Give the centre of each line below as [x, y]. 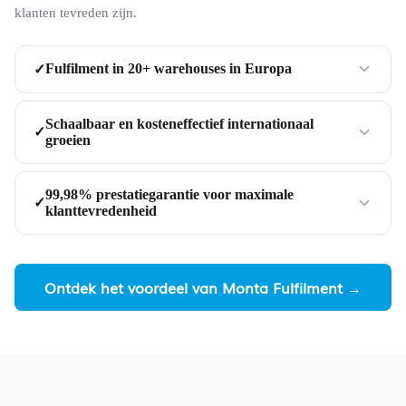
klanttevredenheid [101, 210]
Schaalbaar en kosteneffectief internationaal [179, 123]
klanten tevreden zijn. [76, 12]
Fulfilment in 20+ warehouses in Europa [169, 69]
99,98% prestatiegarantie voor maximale [169, 194]
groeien [68, 140]
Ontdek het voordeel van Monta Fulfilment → [203, 287]
